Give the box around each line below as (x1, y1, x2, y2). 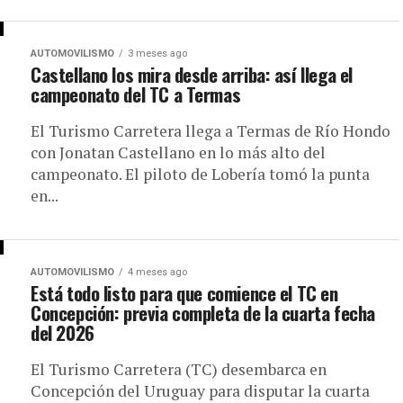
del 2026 (31, 318, 94, 346)
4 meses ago (128, 266, 187, 278)
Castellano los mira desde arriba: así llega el (31, 60, 353, 88)
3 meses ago (128, 48, 187, 59)
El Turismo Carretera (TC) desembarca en (31, 359, 327, 380)
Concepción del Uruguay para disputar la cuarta (31, 381, 370, 401)
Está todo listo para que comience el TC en (31, 279, 338, 307)
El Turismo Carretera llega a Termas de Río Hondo (31, 121, 390, 141)
